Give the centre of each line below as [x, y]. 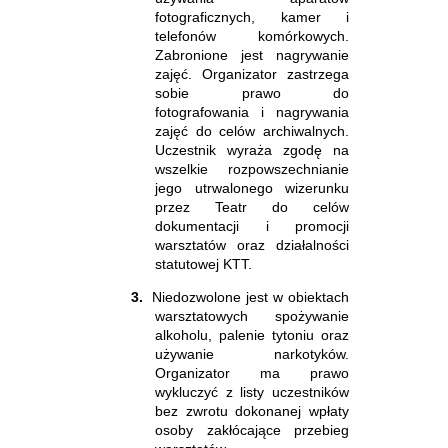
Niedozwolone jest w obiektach [250, 296]
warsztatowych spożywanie [252, 315]
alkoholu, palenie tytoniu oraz [252, 334]
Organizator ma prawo [252, 372]
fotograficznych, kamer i [252, 16]
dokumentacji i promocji [252, 225]
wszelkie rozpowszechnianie [252, 168]
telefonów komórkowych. [252, 35]
